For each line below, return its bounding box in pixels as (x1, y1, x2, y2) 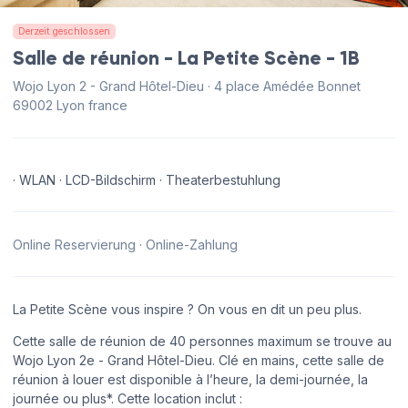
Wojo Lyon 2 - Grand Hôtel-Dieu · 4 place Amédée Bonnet (13, 78, 361, 95)
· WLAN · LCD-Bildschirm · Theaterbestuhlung (13, 171, 280, 188)
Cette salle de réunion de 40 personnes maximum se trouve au (13, 332, 392, 349)
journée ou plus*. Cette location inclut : (13, 390, 242, 406)
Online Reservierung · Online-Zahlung (13, 236, 238, 252)
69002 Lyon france (13, 97, 127, 114)
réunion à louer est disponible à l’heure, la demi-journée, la (13, 371, 368, 387)
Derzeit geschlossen (18, 25, 110, 37)
